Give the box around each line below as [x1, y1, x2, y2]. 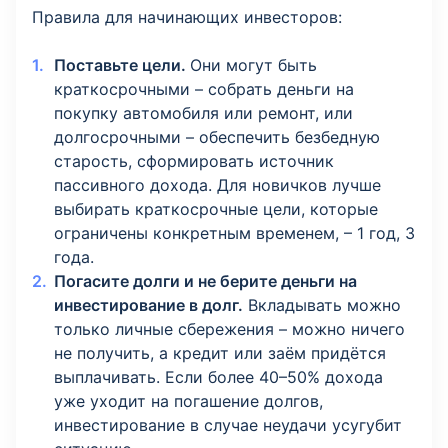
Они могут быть [190, 55, 317, 76]
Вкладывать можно [243, 295, 401, 316]
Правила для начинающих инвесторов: [32, 7, 342, 28]
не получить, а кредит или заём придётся [54, 343, 386, 364]
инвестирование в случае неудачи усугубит [54, 415, 402, 436]
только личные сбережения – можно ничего [54, 319, 405, 340]
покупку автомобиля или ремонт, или [54, 103, 353, 124]
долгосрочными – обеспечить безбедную [54, 127, 380, 148]
